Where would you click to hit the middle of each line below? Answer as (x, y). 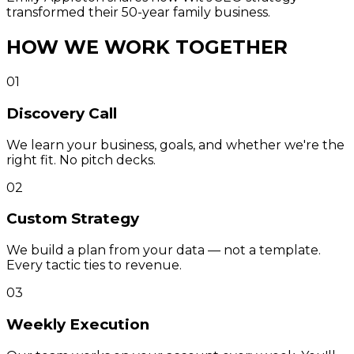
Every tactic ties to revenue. (94, 265)
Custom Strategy (73, 219)
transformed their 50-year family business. (138, 13)
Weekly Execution (78, 324)
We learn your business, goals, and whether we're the (175, 145)
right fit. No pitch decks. (81, 160)
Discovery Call (62, 113)
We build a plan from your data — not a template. (164, 250)
